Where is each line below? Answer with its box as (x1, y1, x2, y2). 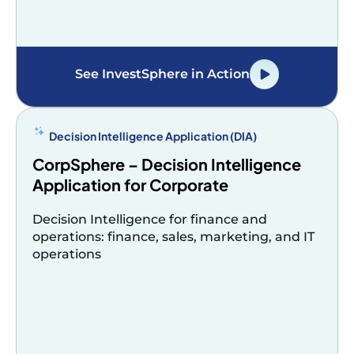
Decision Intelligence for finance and (32, 211, 267, 227)
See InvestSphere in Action (74, 66, 250, 81)
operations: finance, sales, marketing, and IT (32, 228, 314, 244)
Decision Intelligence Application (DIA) (49, 128, 257, 143)
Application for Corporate (32, 174, 228, 194)
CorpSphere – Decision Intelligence (32, 153, 301, 174)
